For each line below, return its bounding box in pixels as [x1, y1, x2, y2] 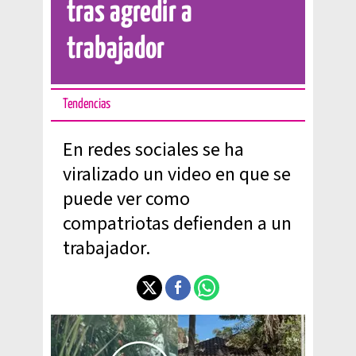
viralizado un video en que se [63, 161, 291, 188]
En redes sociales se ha [63, 136, 244, 164]
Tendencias [63, 98, 110, 111]
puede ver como [63, 185, 190, 213]
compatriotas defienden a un [63, 210, 292, 238]
